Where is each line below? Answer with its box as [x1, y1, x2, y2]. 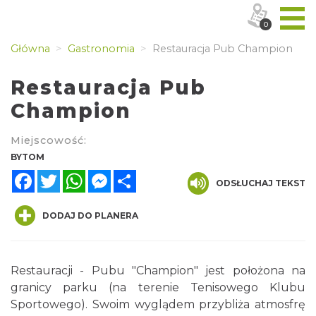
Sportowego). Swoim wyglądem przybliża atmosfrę [11, 298, 305, 311]
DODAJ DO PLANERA [42, 210, 138, 221]
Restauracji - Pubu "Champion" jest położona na [11, 264, 305, 277]
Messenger [111, 168, 173, 182]
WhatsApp [85, 168, 145, 182]
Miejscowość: [11, 134, 87, 147]
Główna [11, 42, 50, 55]
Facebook [35, 168, 90, 182]
